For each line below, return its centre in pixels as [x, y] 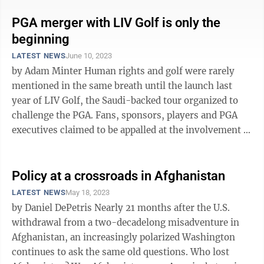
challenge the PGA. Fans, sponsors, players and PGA [125, 115]
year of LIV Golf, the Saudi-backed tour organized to [125, 100]
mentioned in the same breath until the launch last [122, 86]
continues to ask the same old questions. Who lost [121, 252]
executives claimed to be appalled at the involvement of [132, 130]
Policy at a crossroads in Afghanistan [118, 176]
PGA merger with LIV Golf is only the [116, 23]
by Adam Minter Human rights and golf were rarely [48, 71]
